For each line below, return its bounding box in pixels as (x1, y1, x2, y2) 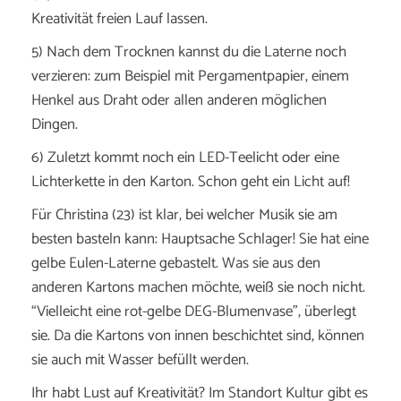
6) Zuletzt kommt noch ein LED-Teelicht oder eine (31, 145, 339, 170)
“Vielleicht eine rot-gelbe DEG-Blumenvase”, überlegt (31, 299, 356, 324)
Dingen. (31, 112, 78, 137)
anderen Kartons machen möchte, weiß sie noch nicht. (31, 275, 365, 300)
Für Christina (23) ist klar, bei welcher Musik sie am (31, 202, 337, 227)
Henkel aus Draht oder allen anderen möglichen (31, 88, 327, 113)
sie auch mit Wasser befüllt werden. (31, 347, 249, 372)
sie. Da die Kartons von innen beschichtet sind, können (31, 323, 364, 348)
